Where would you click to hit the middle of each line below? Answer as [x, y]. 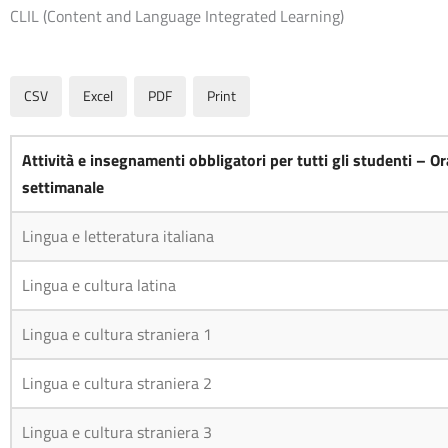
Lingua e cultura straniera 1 [117, 333]
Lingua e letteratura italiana [118, 235]
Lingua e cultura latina [99, 284]
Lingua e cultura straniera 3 [117, 431]
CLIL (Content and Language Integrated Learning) [177, 16]
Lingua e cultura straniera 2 [117, 382]
